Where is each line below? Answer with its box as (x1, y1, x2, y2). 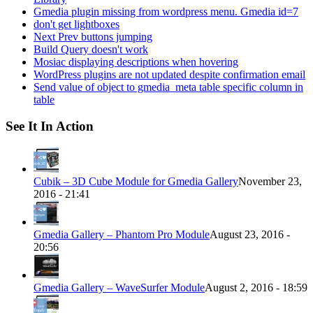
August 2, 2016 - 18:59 (205, 282, 307, 293)
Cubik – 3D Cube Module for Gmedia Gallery (34, 175, 238, 187)
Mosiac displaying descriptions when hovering (34, 55, 238, 68)
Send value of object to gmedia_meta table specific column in (34, 80, 303, 93)
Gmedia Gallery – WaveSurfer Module (34, 282, 205, 293)
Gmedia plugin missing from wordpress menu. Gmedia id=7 (34, 5, 298, 17)
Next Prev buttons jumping (34, 30, 152, 43)
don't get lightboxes (34, 17, 119, 30)
